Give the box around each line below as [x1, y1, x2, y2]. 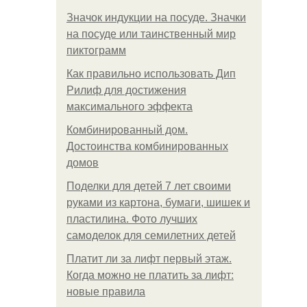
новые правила [66, 286, 145, 297]
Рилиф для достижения [66, 84, 186, 96]
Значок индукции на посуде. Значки [66, 12, 246, 23]
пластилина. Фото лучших [66, 213, 197, 225]
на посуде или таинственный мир [66, 28, 236, 40]
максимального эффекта [66, 101, 193, 112]
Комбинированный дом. [66, 124, 188, 136]
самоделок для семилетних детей [66, 230, 236, 241]
